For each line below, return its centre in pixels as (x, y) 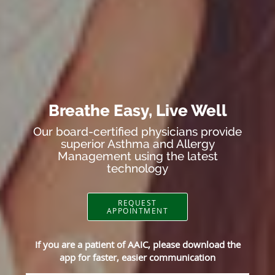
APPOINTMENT (137, 211)
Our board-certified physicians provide (137, 132)
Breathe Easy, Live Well (137, 111)
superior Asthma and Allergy (137, 144)
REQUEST (137, 203)
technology (137, 168)
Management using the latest (137, 156)
